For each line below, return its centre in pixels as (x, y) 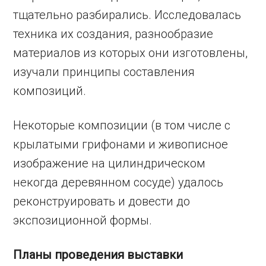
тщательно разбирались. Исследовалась (127, 15)
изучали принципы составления (104, 72)
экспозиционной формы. (83, 220)
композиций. (50, 91)
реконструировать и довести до (102, 201)
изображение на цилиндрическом (110, 163)
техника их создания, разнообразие (113, 34)
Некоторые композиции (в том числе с (122, 125)
